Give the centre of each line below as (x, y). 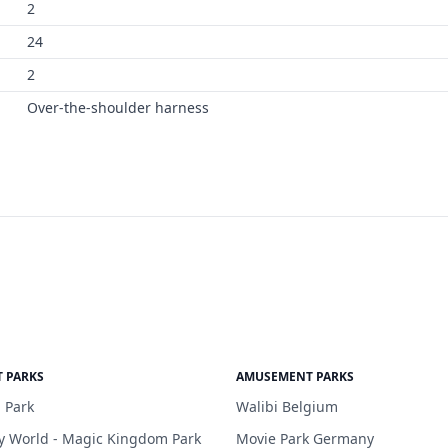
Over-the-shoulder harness (117, 107)
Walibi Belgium (287, 406)
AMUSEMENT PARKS (295, 376)
